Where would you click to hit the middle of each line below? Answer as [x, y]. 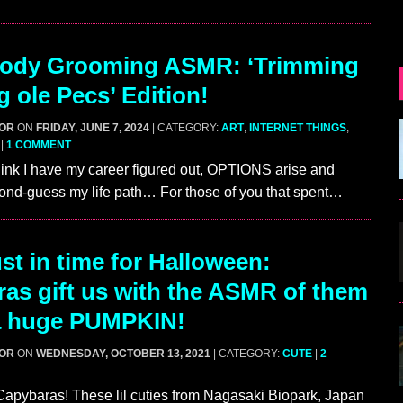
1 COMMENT [39, 145]
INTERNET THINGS [298, 128]
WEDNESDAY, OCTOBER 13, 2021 [123, 354]
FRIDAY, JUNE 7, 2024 [93, 128]
